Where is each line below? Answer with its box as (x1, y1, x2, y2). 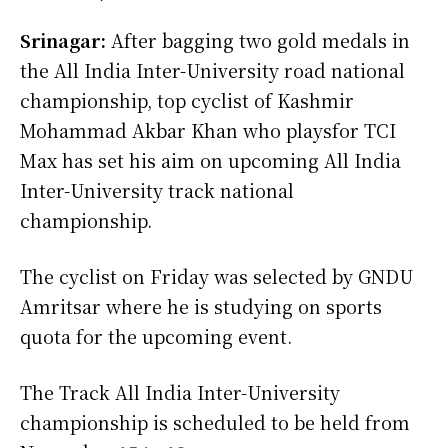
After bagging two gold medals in (106, 26, 410, 53)
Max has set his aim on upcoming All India (20, 146, 401, 173)
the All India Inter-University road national (20, 56, 405, 83)
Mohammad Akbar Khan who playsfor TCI (20, 116, 396, 143)
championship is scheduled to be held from (20, 408, 410, 435)
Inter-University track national (20, 176, 294, 203)
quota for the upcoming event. (20, 322, 292, 349)
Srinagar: (20, 26, 106, 53)
